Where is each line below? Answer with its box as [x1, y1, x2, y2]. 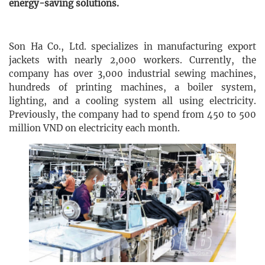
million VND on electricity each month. [9, 122, 180, 134]
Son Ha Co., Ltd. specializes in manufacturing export [9, 41, 256, 53]
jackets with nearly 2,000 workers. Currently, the [9, 54, 256, 66]
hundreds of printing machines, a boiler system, [9, 82, 256, 93]
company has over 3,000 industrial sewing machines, [9, 68, 256, 80]
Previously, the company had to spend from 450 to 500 [9, 109, 256, 121]
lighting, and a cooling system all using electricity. [9, 95, 256, 107]
